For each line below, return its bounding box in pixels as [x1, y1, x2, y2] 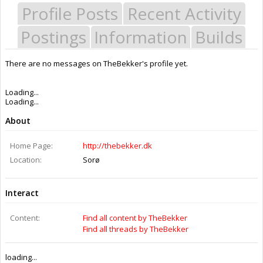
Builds [194, 25, 242, 48]
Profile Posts [22, 2, 118, 25]
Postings [21, 25, 87, 48]
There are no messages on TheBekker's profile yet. [5, 58, 188, 69]
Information [94, 25, 187, 48]
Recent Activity [127, 2, 241, 25]
